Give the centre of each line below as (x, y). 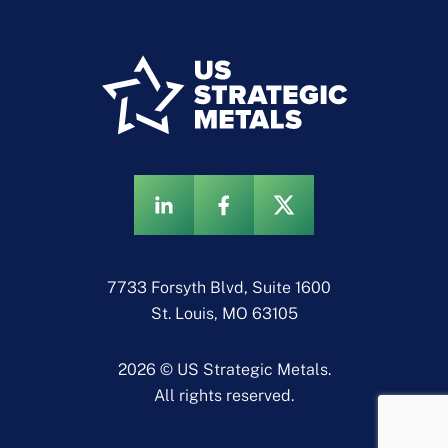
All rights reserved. (224, 395)
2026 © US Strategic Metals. (224, 369)
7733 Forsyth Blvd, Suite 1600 (224, 287)
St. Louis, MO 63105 (224, 313)
